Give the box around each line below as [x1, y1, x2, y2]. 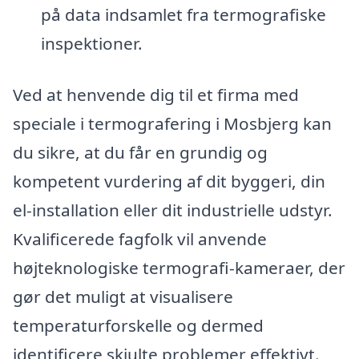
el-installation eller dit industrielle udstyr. [13, 198, 333, 221]
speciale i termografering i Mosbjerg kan [13, 111, 332, 135]
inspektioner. [40, 31, 143, 54]
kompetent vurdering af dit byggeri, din [13, 169, 325, 192]
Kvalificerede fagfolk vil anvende [13, 227, 267, 250]
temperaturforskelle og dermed [13, 313, 264, 337]
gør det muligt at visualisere [13, 284, 233, 308]
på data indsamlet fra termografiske [40, 2, 326, 26]
